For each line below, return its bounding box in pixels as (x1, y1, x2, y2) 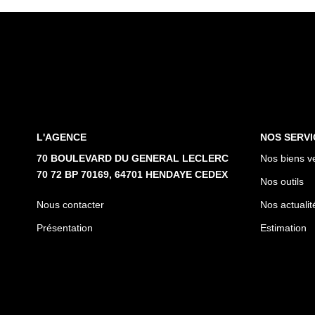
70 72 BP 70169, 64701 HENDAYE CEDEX (37, 168, 228, 180)
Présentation (37, 221, 93, 233)
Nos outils (259, 175, 304, 187)
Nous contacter (37, 198, 104, 210)
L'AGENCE (37, 131, 86, 143)
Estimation (259, 221, 307, 233)
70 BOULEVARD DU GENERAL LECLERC (37, 152, 229, 164)
